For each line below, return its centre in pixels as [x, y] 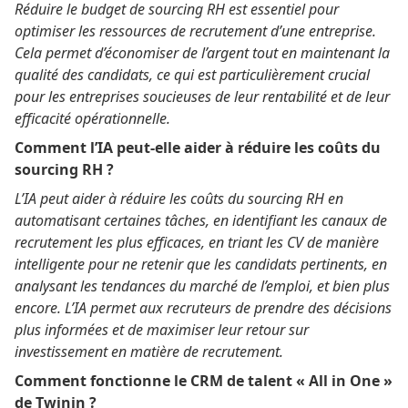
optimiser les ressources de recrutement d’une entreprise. [195, 31]
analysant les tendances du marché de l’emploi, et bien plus [202, 286]
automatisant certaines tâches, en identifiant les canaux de [201, 220]
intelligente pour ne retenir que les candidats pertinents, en [201, 264]
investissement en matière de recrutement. [149, 351]
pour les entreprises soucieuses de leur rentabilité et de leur [202, 96]
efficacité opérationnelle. [92, 118]
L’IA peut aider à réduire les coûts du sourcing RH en [179, 198]
